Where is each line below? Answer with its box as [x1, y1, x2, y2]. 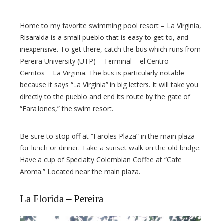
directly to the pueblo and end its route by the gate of [20, 92, 190, 102]
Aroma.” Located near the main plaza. [20, 167, 140, 177]
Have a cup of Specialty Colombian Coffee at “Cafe [20, 155, 182, 165]
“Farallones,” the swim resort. [20, 104, 113, 113]
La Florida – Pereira [20, 193, 103, 205]
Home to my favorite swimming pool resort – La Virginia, [20, 21, 201, 31]
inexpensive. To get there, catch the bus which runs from [20, 44, 201, 54]
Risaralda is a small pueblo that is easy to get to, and [20, 33, 188, 42]
